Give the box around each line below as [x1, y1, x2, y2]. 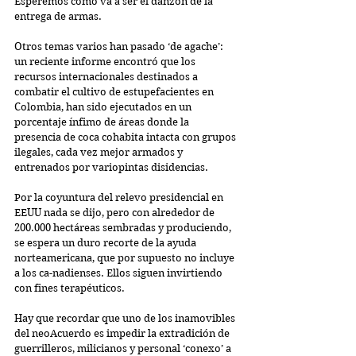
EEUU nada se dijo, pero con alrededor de [14, 206, 217, 219]
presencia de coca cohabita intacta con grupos [14, 130, 238, 143]
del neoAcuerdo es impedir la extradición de [14, 327, 232, 339]
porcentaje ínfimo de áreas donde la [14, 115, 192, 128]
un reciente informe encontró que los [14, 55, 198, 68]
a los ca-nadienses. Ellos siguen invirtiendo [14, 266, 225, 279]
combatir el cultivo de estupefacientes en [14, 85, 216, 98]
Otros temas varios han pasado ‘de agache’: [14, 40, 226, 52]
